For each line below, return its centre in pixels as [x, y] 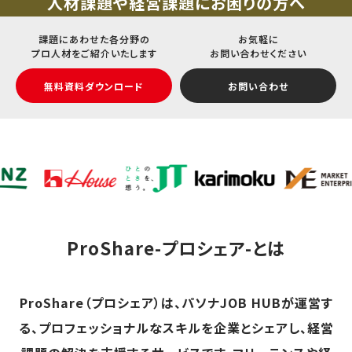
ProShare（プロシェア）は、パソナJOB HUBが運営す [176, 303]
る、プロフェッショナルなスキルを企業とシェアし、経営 [176, 328]
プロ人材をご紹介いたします [94, 53]
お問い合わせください [258, 53]
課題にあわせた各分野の [94, 39]
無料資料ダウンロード [94, 86]
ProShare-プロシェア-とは [176, 248]
